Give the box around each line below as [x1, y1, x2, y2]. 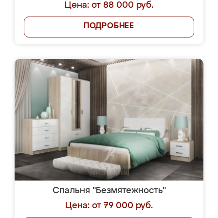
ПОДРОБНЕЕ [83, 22, 135, 30]
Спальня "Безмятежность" [52, 186, 166, 195]
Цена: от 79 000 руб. [65, 201, 153, 210]
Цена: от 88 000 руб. [65, 1, 153, 10]
